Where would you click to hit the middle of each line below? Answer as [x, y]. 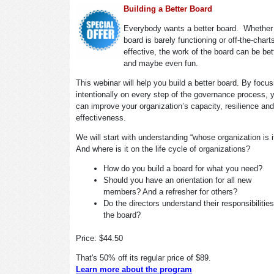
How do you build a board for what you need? [183, 168]
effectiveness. [101, 117]
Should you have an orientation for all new [177, 180]
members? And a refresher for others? [170, 191]
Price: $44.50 [99, 238]
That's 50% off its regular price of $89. [143, 257]
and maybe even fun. [161, 63]
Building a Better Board [168, 9]
